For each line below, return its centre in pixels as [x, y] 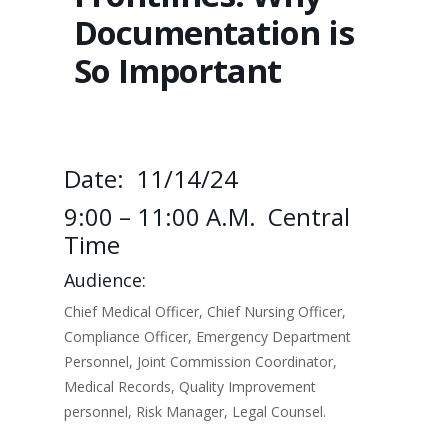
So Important [177, 70]
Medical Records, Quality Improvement [190, 386]
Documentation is [214, 32]
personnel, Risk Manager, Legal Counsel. [195, 411]
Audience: [105, 280]
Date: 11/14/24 [151, 178]
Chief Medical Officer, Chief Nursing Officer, [205, 311]
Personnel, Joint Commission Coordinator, [200, 361]
